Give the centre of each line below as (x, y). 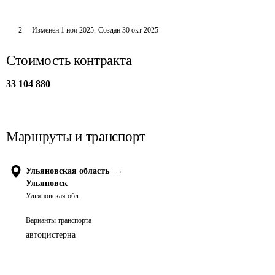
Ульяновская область (68, 171)
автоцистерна (51, 235)
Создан (109, 30)
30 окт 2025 (140, 30)
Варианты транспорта (59, 220)
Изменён (46, 30)
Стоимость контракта (69, 60)
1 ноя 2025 (77, 30)
